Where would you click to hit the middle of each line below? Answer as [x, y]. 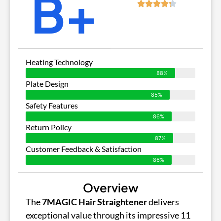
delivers [163, 202]
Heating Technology [59, 62]
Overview [110, 187]
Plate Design [47, 83]
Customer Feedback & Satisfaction [84, 148]
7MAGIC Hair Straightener [94, 202]
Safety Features [52, 105]
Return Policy [49, 127]
